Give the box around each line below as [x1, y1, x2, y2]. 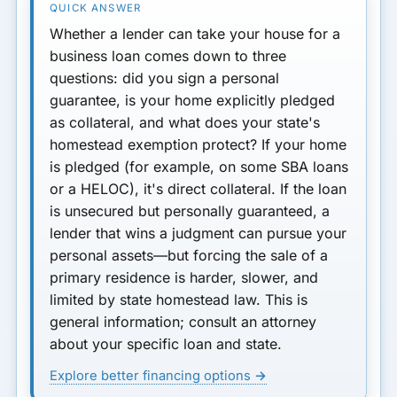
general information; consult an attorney [50, 312, 317, 331]
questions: [50, 68, 123, 87]
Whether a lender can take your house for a [50, 24, 341, 43]
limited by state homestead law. [50, 290, 266, 308]
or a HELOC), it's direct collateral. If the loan [50, 179, 347, 198]
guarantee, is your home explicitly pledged [50, 90, 336, 109]
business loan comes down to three [50, 46, 287, 65]
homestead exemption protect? [50, 135, 258, 153]
